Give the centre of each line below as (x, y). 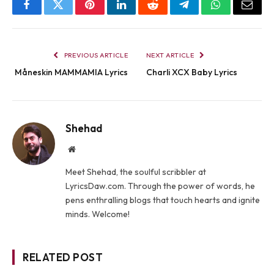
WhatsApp (239, 14)
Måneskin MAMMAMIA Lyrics (71, 72)
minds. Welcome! (98, 214)
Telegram (204, 14)
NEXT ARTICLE (171, 55)
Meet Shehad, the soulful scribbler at (136, 172)
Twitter (73, 14)
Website (88, 149)
